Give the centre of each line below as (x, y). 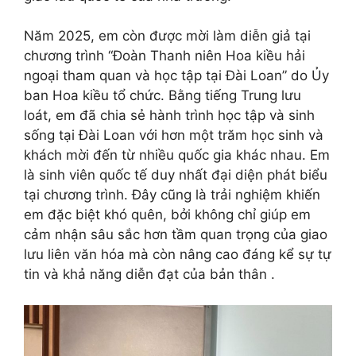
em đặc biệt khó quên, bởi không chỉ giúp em (167, 215)
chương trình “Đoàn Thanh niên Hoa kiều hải (164, 56)
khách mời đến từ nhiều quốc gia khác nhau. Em (177, 155)
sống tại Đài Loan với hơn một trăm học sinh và (174, 135)
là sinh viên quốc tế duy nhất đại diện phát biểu (176, 175)
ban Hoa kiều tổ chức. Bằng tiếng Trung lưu (163, 95)
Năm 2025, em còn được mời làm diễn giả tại (167, 36)
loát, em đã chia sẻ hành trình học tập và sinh (169, 115)
